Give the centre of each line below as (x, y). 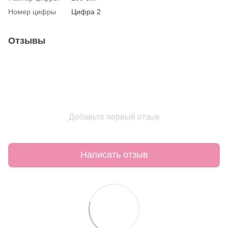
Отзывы (27, 40)
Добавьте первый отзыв (114, 117)
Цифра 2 (86, 11)
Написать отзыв (114, 155)
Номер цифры (32, 11)
